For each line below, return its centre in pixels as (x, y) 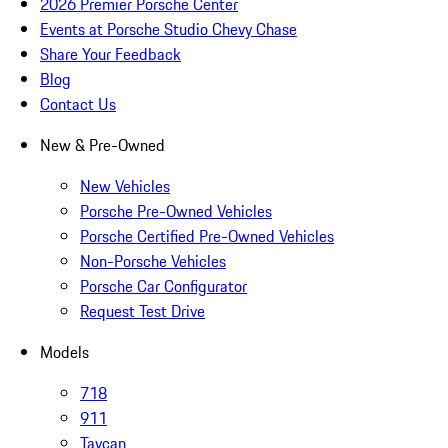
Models (64, 352)
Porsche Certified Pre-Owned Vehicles (207, 236)
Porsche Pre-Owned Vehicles (176, 211)
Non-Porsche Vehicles (153, 261)
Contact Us (78, 104)
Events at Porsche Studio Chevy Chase (168, 29)
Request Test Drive (142, 311)
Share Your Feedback (110, 54)
